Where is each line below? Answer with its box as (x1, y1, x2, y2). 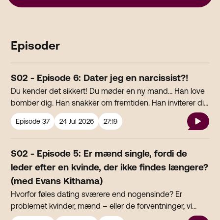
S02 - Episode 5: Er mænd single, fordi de (11, 148, 188, 159)
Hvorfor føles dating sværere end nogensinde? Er (11, 190, 183, 199)
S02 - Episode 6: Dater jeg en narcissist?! (11, 73, 189, 83)
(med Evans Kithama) (11, 176, 103, 187)
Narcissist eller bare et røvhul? (11, 122, 115, 131)
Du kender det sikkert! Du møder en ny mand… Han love (11, 86, 205, 96)
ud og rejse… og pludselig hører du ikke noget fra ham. (11, 110, 200, 119)
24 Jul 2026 (59, 117, 94, 126)
